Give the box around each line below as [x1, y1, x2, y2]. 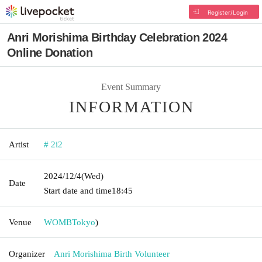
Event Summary [101, 81, 161, 92]
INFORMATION [69, 97, 194, 116]
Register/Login [207, 9, 248, 16]
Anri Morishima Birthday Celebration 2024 [7, 31, 227, 44]
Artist [9, 139, 29, 149]
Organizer [9, 249, 45, 258]
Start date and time [44, 185, 112, 195]
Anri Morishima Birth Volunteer [54, 249, 170, 258]
